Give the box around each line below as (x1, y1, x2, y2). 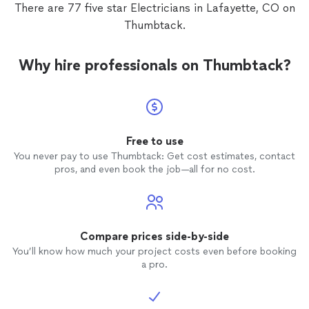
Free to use (126, 134, 183, 148)
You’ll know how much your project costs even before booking (12, 246, 297, 257)
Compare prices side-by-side (80, 230, 229, 243)
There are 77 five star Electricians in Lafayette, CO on (14, 1, 295, 14)
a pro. (141, 259, 168, 270)
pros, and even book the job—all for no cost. (54, 163, 255, 175)
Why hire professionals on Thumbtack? (18, 56, 291, 74)
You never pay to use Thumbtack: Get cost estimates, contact (14, 150, 295, 162)
